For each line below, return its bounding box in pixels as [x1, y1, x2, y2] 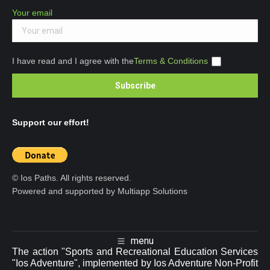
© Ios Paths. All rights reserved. [12, 173, 131, 183]
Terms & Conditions [134, 56, 208, 66]
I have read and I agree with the [12, 56, 134, 66]
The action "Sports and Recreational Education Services [12, 246, 258, 257]
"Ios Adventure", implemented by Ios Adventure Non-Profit [12, 258, 258, 269]
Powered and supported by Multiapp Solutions [12, 186, 187, 196]
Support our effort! [12, 118, 89, 127]
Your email [12, 8, 52, 17]
